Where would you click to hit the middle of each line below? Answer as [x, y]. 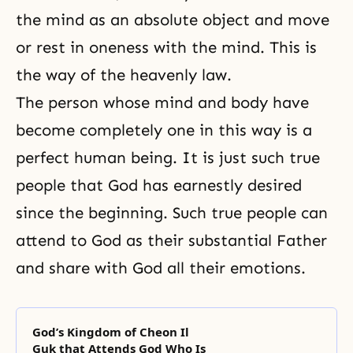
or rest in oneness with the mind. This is [166, 47]
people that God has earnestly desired [159, 185]
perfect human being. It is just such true [168, 157]
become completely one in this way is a [164, 130]
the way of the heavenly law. [124, 74]
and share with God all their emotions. [161, 268]
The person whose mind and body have [162, 102]
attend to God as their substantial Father [171, 240]
